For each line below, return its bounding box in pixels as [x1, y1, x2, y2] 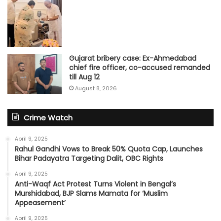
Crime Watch [24, 112, 73, 123]
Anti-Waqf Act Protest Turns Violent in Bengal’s [15, 179, 176, 189]
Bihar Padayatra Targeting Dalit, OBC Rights [15, 153, 163, 164]
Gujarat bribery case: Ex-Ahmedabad [69, 53, 196, 63]
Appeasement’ [15, 198, 66, 208]
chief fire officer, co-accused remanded [69, 62, 210, 73]
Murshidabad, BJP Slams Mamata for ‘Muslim [15, 188, 168, 199]
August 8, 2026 [75, 84, 117, 92]
